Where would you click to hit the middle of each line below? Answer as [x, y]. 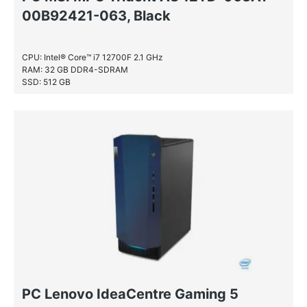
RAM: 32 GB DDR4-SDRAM [75, 70]
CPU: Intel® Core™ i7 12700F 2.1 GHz [93, 57]
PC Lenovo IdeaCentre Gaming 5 [130, 294]
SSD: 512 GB [46, 82]
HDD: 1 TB [42, 94]
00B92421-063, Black [96, 16]
